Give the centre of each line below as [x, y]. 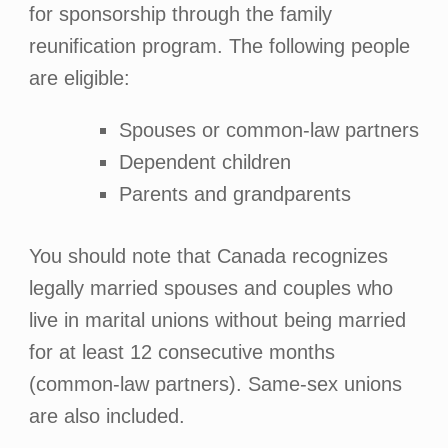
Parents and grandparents [234, 194]
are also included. [106, 416]
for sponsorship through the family [180, 14]
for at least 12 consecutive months [181, 352]
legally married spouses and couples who [210, 288]
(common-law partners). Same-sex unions [215, 384]
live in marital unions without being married [217, 320]
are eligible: [79, 78]
